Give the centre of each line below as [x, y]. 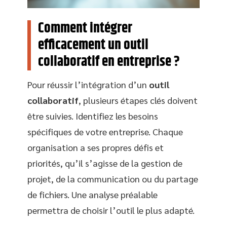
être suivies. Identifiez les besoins [93, 116]
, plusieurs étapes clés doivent [138, 100]
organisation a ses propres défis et [96, 147]
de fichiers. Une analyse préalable [92, 195]
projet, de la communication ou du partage [113, 179]
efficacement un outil [93, 45]
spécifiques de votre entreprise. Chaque [105, 132]
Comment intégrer [85, 29]
